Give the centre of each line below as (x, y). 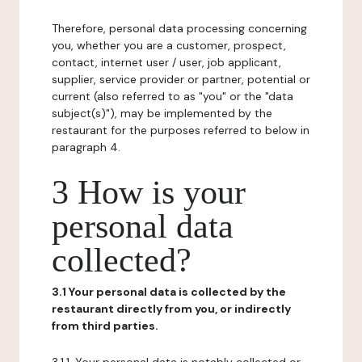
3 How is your (149, 192)
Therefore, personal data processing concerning (179, 28)
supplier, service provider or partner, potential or (181, 79)
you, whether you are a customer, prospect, (169, 45)
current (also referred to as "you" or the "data (173, 96)
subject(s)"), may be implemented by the (162, 113)
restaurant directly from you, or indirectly (171, 309)
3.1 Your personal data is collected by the (169, 292)
